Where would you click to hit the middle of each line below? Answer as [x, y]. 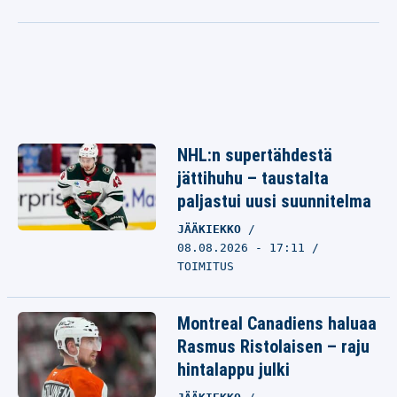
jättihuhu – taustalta [253, 178]
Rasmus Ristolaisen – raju [273, 346]
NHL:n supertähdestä [255, 155]
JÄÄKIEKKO [213, 229]
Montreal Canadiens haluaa [277, 323]
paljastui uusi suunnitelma [274, 201]
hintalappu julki [234, 370]
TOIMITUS [206, 266]
